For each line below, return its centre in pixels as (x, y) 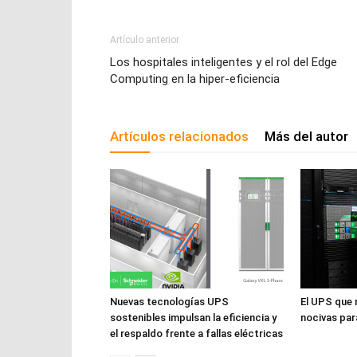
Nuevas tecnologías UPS (169, 302)
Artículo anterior (145, 40)
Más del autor (306, 137)
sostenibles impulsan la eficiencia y (193, 318)
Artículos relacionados (179, 137)
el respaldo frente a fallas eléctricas (196, 334)
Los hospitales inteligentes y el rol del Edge (224, 63)
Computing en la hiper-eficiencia (195, 79)
